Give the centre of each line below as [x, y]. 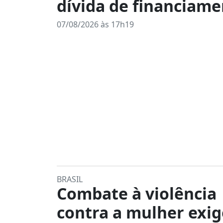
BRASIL [70, 179]
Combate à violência [137, 193]
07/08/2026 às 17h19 [95, 24]
